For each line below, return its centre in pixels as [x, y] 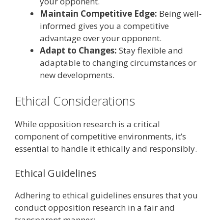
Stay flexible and [150, 50]
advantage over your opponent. [101, 38]
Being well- [179, 13]
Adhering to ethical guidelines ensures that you [106, 195]
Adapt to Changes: [78, 50]
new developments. [77, 75]
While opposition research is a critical [87, 124]
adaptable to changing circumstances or [118, 62]
